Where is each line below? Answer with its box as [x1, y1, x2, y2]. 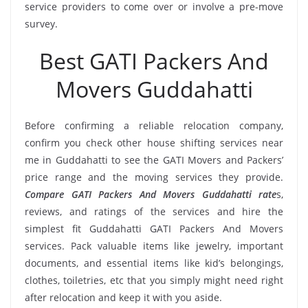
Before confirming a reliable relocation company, [25, 118, 283, 132]
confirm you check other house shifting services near [25, 135, 283, 149]
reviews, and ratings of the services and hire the [25, 204, 283, 218]
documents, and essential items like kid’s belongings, [25, 256, 283, 269]
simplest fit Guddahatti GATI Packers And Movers [25, 221, 283, 235]
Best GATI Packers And [39, 45, 269, 76]
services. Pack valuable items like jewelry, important [25, 239, 283, 252]
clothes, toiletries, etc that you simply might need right [25, 273, 283, 287]
